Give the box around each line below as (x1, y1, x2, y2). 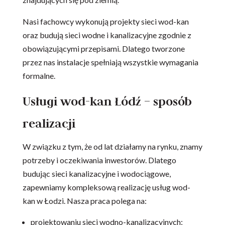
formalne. (22, 71, 55, 81)
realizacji (22, 116, 75, 132)
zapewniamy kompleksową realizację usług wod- (22, 182, 190, 192)
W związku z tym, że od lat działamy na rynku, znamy (22, 142, 202, 152)
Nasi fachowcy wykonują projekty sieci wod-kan (22, 17, 189, 27)
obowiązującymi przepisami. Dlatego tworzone (22, 44, 185, 54)
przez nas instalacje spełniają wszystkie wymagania (22, 57, 198, 67)
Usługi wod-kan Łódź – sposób (22, 93, 192, 109)
